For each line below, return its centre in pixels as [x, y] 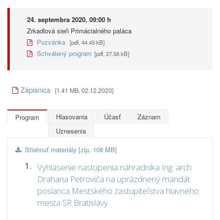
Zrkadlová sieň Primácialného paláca [79, 31]
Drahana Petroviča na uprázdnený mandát [114, 179]
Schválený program [63, 53]
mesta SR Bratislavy [73, 203]
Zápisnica [36, 90]
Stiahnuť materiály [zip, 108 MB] [71, 150]
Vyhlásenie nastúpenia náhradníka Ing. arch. [115, 167]
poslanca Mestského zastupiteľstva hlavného [118, 191]
